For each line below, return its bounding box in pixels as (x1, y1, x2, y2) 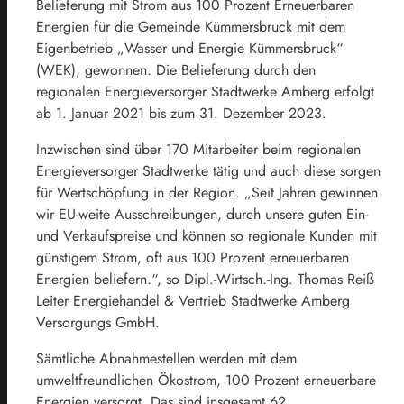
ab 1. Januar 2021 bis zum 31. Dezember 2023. (36, 102, 326, 124)
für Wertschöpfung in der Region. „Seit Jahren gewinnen (36, 181, 378, 203)
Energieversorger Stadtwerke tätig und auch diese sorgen (36, 160, 381, 181)
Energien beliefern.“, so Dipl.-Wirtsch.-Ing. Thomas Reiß (36, 268, 374, 289)
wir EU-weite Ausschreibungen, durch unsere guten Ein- (36, 203, 368, 225)
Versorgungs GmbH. (36, 311, 160, 333)
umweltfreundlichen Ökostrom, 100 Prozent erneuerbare (36, 369, 376, 390)
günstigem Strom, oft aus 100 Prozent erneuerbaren (36, 246, 349, 268)
